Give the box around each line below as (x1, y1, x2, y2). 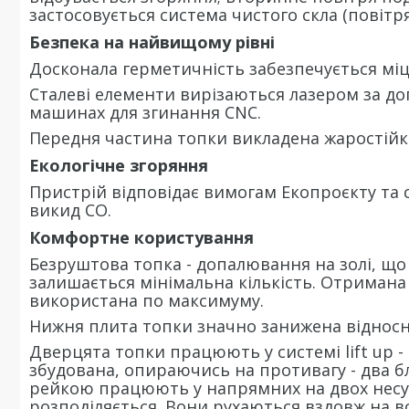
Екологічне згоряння (29, 154, 208, 176)
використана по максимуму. (29, 289, 264, 311)
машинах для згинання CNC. (29, 101, 261, 123)
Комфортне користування (29, 226, 254, 248)
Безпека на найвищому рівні (29, 31, 275, 53)
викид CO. (29, 199, 111, 221)
